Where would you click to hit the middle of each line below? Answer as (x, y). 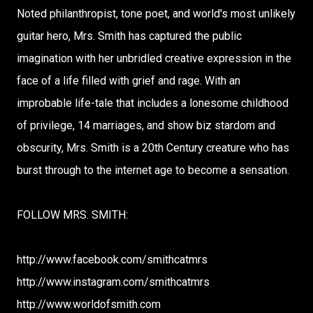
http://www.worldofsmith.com (89, 304)
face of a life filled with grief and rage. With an (129, 81)
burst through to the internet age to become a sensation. (153, 170)
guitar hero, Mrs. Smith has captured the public (129, 36)
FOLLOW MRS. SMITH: (72, 215)
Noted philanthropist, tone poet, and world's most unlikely (156, 14)
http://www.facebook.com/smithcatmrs (112, 260)
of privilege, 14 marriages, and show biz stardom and (146, 125)
